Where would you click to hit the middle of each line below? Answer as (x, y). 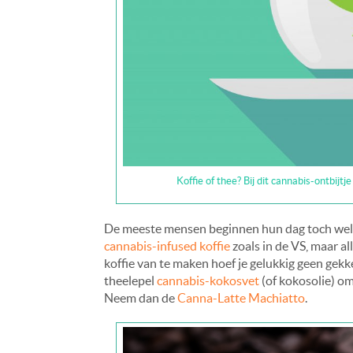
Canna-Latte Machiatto (241, 297)
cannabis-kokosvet (208, 280)
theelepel (130, 280)
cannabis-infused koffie (167, 245)
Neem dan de (141, 297)
